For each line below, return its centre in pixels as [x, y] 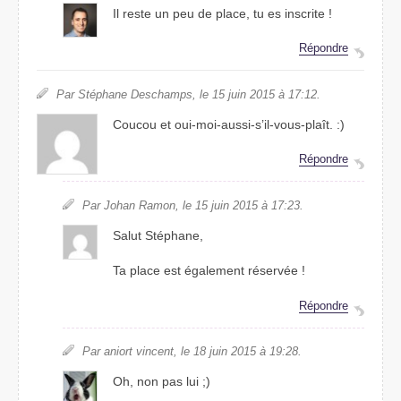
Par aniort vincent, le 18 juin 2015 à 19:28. [192, 352]
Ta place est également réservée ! [209, 271]
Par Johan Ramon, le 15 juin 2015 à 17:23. [192, 205]
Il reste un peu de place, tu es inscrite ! [223, 13]
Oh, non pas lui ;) [162, 382]
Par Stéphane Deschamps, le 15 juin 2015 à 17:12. [188, 94]
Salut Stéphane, [158, 235]
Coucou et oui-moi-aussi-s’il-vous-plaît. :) [229, 124]
